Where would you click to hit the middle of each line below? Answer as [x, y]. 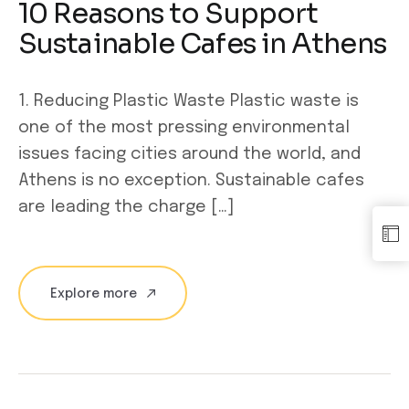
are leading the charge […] [126, 208]
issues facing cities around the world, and [189, 155]
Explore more [94, 294]
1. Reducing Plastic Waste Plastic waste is [189, 102]
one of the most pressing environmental [184, 128]
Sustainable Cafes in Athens [202, 44]
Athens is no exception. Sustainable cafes [191, 181]
